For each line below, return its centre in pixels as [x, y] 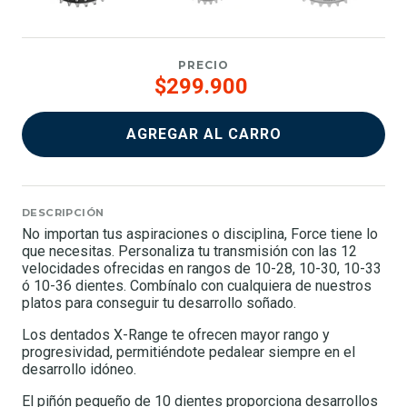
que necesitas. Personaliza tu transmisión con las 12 [189, 251]
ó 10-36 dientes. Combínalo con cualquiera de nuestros [197, 285]
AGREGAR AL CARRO [203, 134]
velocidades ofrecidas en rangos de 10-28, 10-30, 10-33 [202, 268]
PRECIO [203, 65]
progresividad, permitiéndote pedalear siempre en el [189, 352]
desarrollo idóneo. [79, 369]
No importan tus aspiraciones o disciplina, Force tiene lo [200, 233]
